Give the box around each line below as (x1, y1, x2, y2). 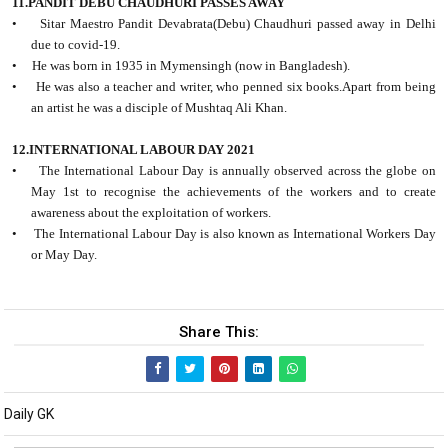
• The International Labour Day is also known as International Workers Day (12, 226, 436, 242)
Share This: (179, 323, 259, 342)
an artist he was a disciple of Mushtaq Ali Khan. (31, 100, 288, 116)
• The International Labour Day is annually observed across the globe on (12, 163, 436, 179)
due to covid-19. (31, 37, 121, 53)
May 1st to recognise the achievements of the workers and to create (31, 184, 436, 200)
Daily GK (4, 406, 55, 423)
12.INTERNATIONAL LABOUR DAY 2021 (12, 142, 256, 158)
